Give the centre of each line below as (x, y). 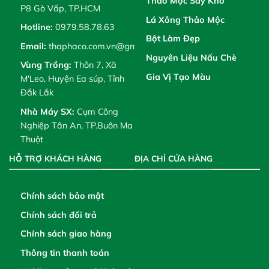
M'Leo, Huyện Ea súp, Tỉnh (72, 79)
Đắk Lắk (37, 93)
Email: (33, 46)
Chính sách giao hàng (66, 234)
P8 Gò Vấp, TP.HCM (60, 8)
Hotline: (36, 27)
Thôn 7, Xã (95, 65)
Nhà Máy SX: (48, 112)
